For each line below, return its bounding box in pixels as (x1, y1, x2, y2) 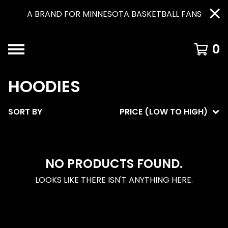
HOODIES (8, 75, 80, 98)
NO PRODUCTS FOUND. (45, 155, 183, 172)
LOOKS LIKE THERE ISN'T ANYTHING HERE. (35, 174, 193, 186)
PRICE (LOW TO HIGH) (120, 106, 208, 118)
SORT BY (8, 106, 42, 118)
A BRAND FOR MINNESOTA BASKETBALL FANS (26, 8, 202, 20)
